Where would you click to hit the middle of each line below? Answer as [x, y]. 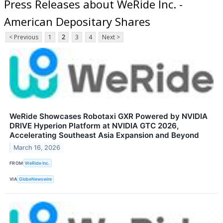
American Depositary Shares [77, 21]
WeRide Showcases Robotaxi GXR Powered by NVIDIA [109, 116]
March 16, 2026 [37, 148]
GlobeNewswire [36, 179]
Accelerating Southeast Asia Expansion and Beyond [104, 135]
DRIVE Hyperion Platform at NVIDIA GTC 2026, [94, 126]
